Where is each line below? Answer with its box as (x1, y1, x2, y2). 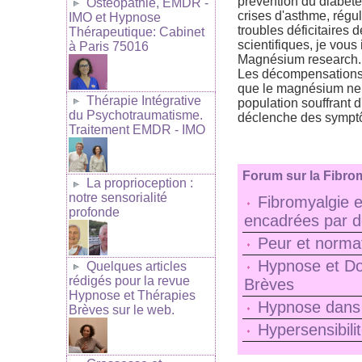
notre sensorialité (69, 191, 167, 205)
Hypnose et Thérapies (69, 288, 196, 302)
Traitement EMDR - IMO (69, 122, 205, 137)
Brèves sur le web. (69, 302, 175, 317)
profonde (69, 205, 120, 220)
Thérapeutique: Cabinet (69, 25, 204, 40)
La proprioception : (86, 176, 193, 191)
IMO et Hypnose (69, 11, 161, 25)
